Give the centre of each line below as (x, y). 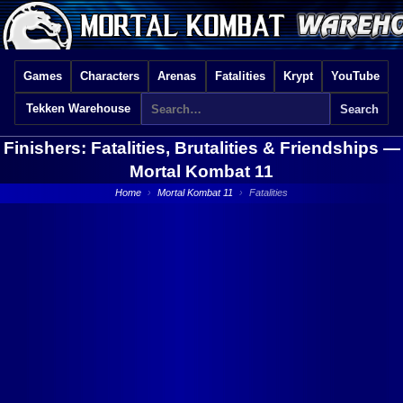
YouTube (355, 76)
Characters (110, 76)
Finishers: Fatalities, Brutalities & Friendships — (201, 148)
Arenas (177, 76)
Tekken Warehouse (78, 108)
